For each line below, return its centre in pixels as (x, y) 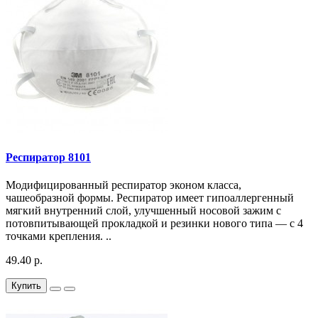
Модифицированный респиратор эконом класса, (124, 185)
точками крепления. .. (59, 236)
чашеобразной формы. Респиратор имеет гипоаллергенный (150, 197)
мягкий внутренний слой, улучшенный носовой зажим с (143, 210)
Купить (26, 285)
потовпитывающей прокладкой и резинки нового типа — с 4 (154, 223)
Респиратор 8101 (48, 157)
